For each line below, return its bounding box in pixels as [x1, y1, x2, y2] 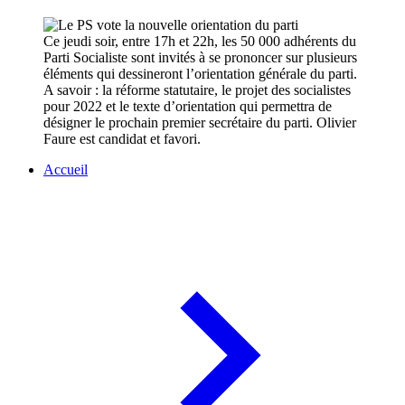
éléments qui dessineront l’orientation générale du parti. [43, 66, 357, 82]
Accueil [43, 162, 88, 178]
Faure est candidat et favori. [43, 131, 201, 147]
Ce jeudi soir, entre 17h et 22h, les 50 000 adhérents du [43, 33, 356, 50]
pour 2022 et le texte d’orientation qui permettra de [43, 99, 332, 115]
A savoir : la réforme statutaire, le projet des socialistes [43, 82, 351, 99]
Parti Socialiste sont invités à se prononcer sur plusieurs [43, 50, 357, 66]
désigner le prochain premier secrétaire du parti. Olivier [43, 115, 356, 131]
